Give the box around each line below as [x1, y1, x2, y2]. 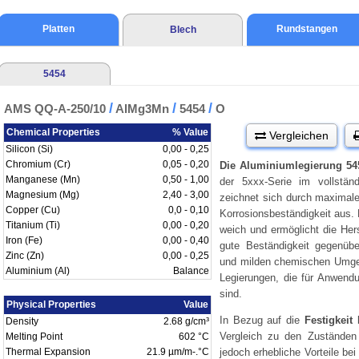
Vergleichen [266, 129, 329, 142]
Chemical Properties [6, 127, 100, 138]
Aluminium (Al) [6, 265, 70, 276]
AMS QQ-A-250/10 [4, 102, 109, 115]
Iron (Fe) [6, 235, 42, 246]
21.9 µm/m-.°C [147, 346, 209, 357]
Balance [173, 265, 209, 276]
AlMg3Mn [113, 102, 172, 115]
